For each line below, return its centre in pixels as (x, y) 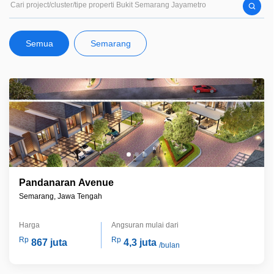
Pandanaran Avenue (66, 183)
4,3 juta (140, 243)
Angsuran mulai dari (145, 225)
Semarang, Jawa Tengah (61, 196)
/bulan (170, 245)
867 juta (49, 243)
